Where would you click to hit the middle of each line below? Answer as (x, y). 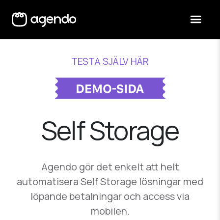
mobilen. (110, 211)
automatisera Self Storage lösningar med (110, 182)
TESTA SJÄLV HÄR (110, 61)
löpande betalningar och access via (110, 196)
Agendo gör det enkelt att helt (110, 167)
